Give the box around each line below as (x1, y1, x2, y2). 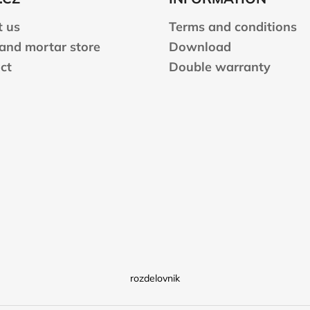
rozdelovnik (130, 271, 180, 284)
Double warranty (169, 58, 271, 75)
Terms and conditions (169, 18, 297, 35)
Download (169, 38, 231, 55)
